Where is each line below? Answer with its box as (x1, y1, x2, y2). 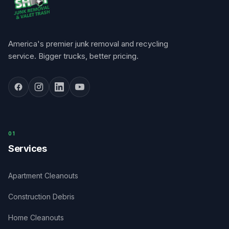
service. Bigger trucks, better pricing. (8, 51, 139, 61)
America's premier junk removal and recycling (8, 39, 168, 49)
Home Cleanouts (8, 213, 64, 222)
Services (8, 143, 47, 154)
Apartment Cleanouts (8, 171, 78, 180)
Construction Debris (8, 192, 75, 201)
